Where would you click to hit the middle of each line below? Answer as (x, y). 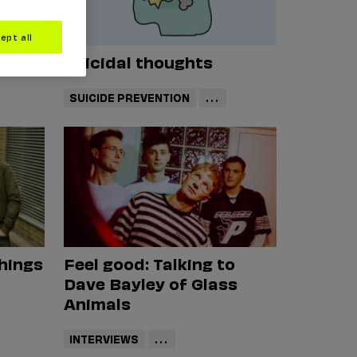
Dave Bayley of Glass (150, 282)
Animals (97, 302)
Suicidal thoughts (138, 61)
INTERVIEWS (104, 339)
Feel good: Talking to (149, 263)
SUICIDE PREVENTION (130, 97)
